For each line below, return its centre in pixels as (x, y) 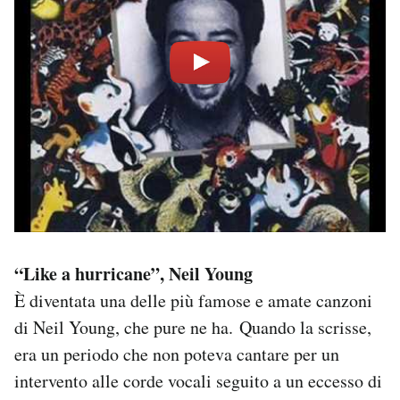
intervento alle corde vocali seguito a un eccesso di (198, 380)
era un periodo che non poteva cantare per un (177, 354)
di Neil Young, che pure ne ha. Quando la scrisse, (193, 327)
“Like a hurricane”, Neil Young (133, 273)
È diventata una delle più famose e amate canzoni (193, 300)
